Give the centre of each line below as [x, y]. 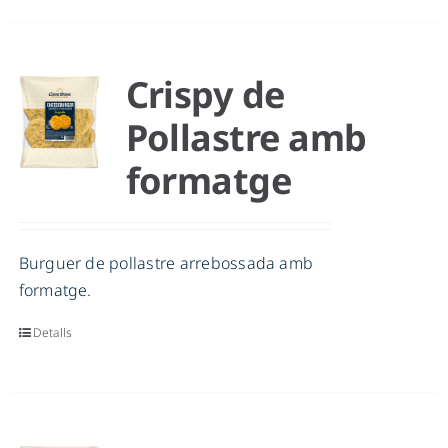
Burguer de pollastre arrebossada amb [166, 263]
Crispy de [205, 95]
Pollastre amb [246, 138]
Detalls [52, 333]
